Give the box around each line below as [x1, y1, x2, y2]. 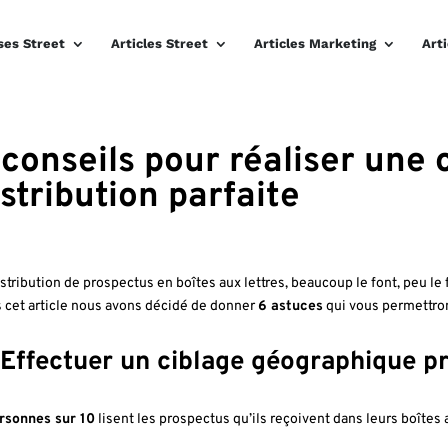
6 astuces [257, 298, 323, 316]
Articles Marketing [254, 36, 376, 51]
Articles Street [111, 36, 208, 51]
